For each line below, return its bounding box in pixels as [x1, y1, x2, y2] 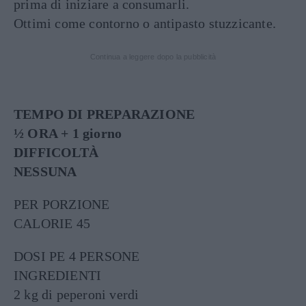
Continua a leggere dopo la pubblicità [89, 52, 217, 61]
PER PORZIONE [14, 196, 110, 212]
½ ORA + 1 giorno [14, 125, 122, 141]
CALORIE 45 [14, 215, 90, 231]
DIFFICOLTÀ [14, 144, 98, 160]
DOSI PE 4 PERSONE [14, 248, 140, 264]
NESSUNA [14, 163, 77, 179]
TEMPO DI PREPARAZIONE [14, 106, 195, 122]
